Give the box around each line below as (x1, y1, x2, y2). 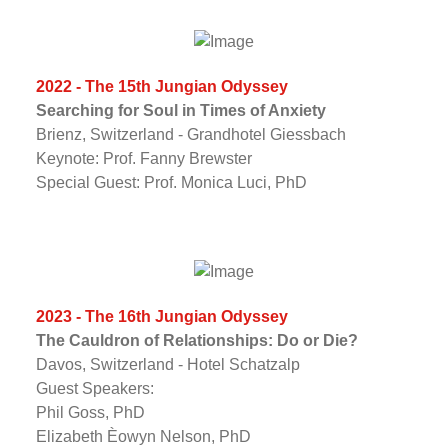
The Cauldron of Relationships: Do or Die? (35, 331, 358, 349)
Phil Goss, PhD (35, 403, 145, 421)
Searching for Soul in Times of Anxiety (35, 101, 326, 119)
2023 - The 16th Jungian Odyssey (35, 307, 288, 325)
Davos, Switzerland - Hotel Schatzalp (35, 355, 300, 373)
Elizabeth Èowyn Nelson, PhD (35, 427, 251, 445)
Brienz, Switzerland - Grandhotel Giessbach (35, 125, 346, 143)
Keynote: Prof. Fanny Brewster (35, 149, 252, 167)
